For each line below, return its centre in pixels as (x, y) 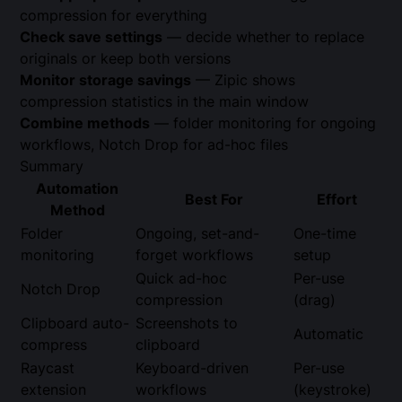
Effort (337, 200)
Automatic (329, 334)
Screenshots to (187, 323)
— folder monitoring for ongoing (263, 123)
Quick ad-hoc (182, 279)
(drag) (315, 300)
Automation (78, 189)
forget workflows (195, 255)
